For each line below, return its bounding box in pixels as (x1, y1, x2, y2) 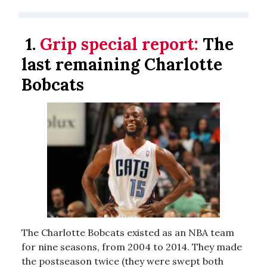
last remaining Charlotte (21, 53, 222, 75)
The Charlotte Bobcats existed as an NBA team (21, 226, 234, 238)
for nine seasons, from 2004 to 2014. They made (21, 240, 242, 253)
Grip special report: (40, 33, 198, 55)
